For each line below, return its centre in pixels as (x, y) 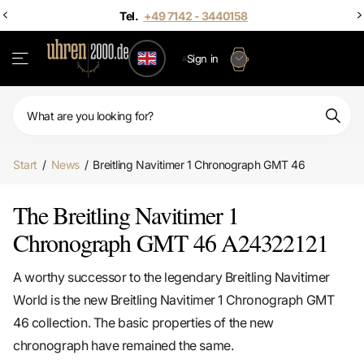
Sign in (202, 58)
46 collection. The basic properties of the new (143, 323)
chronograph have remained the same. (123, 346)
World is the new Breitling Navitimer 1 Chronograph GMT (174, 300)
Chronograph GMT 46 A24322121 (171, 243)
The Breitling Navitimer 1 (126, 215)
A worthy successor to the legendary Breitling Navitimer (171, 277)
